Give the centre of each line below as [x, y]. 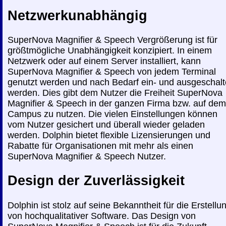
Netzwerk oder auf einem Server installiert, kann [104, 61]
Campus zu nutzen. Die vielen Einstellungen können [112, 114]
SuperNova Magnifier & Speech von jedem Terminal [112, 72]
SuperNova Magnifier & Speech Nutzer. [87, 157]
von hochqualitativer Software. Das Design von [102, 216]
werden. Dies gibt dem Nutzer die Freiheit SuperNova [115, 93]
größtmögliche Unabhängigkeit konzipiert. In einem [110, 51]
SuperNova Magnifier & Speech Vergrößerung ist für [112, 40]
